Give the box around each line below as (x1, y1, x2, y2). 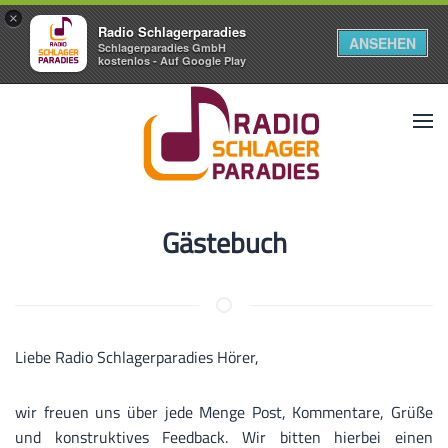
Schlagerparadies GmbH (98, 40, 226, 55)
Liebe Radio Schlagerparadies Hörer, (15, 345, 263, 369)
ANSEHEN (349, 33, 416, 53)
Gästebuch (161, 221, 287, 264)
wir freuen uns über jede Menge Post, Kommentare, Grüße (15, 400, 433, 424)
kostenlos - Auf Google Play (98, 53, 246, 68)
